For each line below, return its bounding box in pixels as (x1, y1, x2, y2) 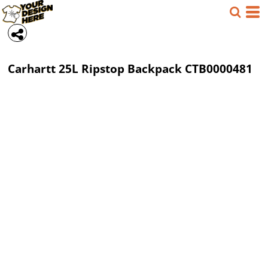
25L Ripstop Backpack (59, 61, 182, 77)
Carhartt (8, 61, 56, 77)
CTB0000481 (185, 61, 252, 77)
